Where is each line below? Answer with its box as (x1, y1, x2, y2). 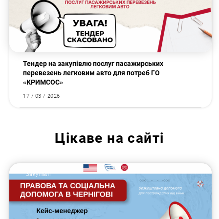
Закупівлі (25, 171, 51, 178)
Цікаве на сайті (55, 130, 164, 146)
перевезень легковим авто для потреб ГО (23, 69, 160, 77)
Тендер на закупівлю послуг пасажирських (23, 60, 164, 68)
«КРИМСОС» (23, 78, 64, 87)
